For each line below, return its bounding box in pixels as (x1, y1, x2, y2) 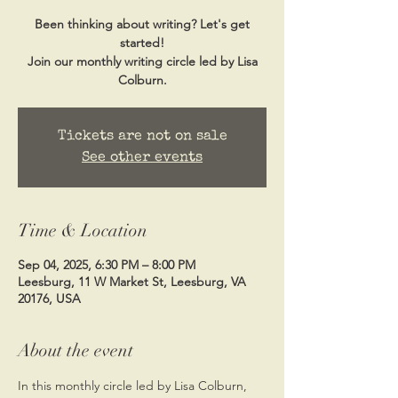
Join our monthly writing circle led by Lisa (27, 52, 258, 69)
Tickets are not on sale (57, 129, 227, 144)
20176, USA (18, 290, 81, 306)
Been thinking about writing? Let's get (35, 15, 250, 32)
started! (120, 34, 164, 51)
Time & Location (18, 219, 147, 242)
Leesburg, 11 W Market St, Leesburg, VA (18, 273, 246, 290)
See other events (82, 150, 203, 165)
